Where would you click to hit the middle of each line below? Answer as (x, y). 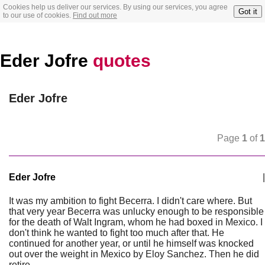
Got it (248, 11)
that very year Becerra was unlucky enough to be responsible (136, 211)
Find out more (95, 15)
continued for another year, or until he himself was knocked (131, 243)
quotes (122, 61)
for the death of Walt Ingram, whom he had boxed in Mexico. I (136, 222)
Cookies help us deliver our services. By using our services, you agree (115, 7)
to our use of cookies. (38, 15)
